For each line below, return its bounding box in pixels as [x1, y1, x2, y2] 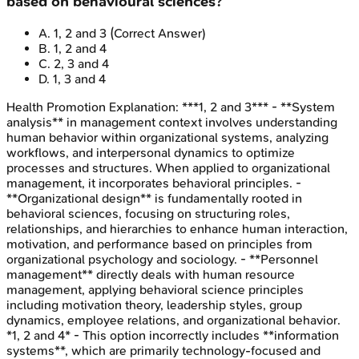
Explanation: [106, 99, 182, 115]
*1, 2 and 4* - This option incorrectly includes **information [6, 327, 339, 343]
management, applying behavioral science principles [6, 281, 304, 297]
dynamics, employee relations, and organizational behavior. [6, 312, 341, 328]
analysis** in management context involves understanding [6, 114, 337, 130]
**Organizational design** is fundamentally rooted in [6, 190, 302, 206]
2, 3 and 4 [54, 55, 109, 71]
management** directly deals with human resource [6, 266, 295, 282]
